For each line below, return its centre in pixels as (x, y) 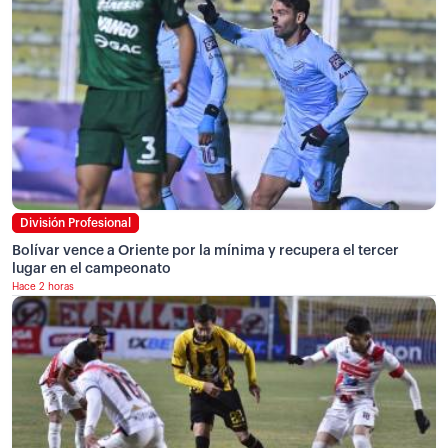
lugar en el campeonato (91, 268)
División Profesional (75, 222)
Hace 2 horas (43, 286)
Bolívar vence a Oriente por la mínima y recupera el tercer (205, 250)
